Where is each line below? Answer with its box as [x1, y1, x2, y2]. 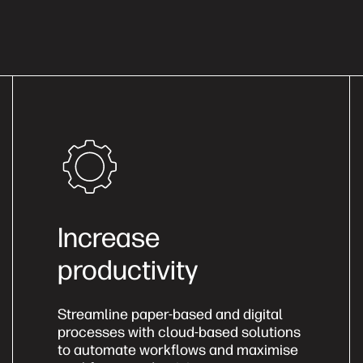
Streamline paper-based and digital [58, 305, 283, 323]
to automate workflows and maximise [58, 340, 298, 359]
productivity [58, 253, 198, 287]
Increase [58, 220, 160, 254]
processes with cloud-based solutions [58, 322, 301, 341]
